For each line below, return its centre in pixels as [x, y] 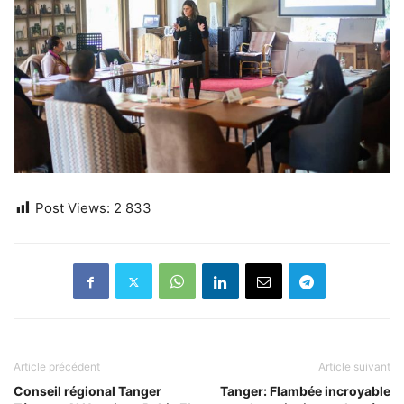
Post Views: [73, 208]
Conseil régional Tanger [87, 391]
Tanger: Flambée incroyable [305, 391]
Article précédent [57, 367]
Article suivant [354, 367]
